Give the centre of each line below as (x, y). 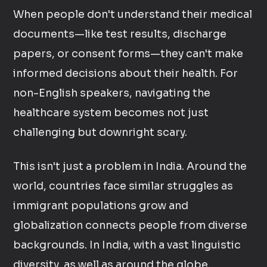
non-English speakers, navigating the (112, 93)
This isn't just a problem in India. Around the (130, 166)
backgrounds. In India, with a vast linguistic (127, 245)
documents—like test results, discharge (120, 34)
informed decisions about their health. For (126, 73)
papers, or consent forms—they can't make (128, 54)
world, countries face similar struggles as (123, 186)
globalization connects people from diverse (131, 225)
